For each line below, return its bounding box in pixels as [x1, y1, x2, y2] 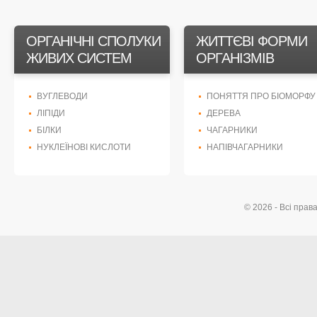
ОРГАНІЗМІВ [196, 50, 274, 66]
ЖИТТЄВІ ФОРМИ [196, 33, 307, 49]
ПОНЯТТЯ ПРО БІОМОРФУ [207, 91, 316, 101]
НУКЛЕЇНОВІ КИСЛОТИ [37, 142, 131, 152]
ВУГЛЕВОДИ [37, 91, 88, 101]
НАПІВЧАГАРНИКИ [207, 142, 283, 152]
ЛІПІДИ [37, 108, 65, 118]
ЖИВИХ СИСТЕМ [26, 50, 132, 66]
